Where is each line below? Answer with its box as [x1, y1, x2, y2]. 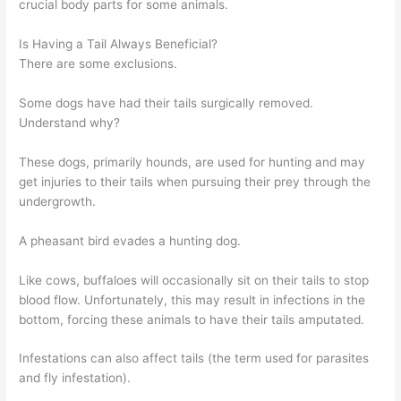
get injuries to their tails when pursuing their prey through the [19, 174, 371, 189]
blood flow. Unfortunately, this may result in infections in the [19, 292, 366, 307]
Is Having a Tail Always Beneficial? [19, 37, 218, 52]
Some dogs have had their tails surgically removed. [19, 95, 314, 110]
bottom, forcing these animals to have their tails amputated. [19, 311, 365, 327]
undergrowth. [19, 193, 97, 209]
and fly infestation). [19, 371, 132, 386]
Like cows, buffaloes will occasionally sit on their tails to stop [19, 272, 370, 287]
